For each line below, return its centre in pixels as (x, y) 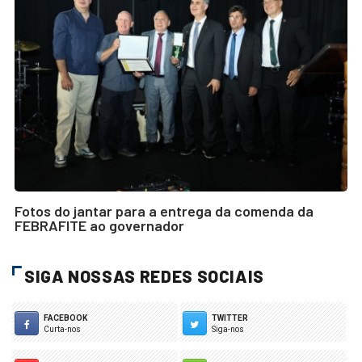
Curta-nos (62, 330)
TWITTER (229, 318)
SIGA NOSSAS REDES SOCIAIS (144, 276)
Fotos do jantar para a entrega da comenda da (164, 211)
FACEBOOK (65, 318)
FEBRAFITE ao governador (99, 226)
